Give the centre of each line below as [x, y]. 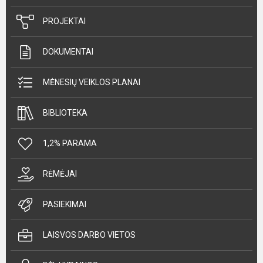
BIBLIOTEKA [65, 113]
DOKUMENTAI [68, 52]
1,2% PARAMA [70, 143]
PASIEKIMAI [65, 204]
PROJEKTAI [64, 21]
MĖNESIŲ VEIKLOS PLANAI [92, 82]
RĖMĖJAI [60, 174]
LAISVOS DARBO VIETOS [89, 235]
